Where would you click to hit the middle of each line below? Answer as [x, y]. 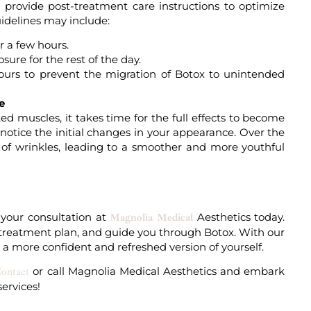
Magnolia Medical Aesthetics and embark [175, 271]
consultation [59, 217]
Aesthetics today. [239, 217]
